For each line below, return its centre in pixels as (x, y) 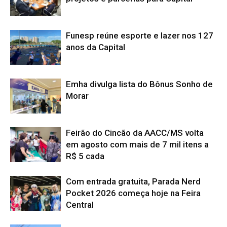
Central (80, 204)
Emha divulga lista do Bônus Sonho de (139, 84)
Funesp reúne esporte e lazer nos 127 (140, 35)
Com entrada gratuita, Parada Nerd (133, 181)
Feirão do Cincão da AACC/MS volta (135, 133)
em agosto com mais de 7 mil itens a (137, 144)
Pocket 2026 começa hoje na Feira (133, 193)
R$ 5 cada (85, 156)
